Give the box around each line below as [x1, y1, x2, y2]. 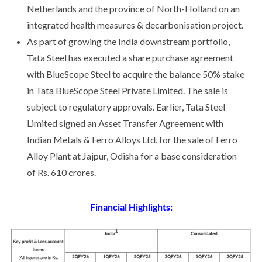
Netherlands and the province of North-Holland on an [27, 3, 240, 14]
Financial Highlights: [89, 201, 173, 212]
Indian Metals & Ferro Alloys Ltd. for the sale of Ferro [27, 134, 237, 145]
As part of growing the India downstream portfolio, [27, 36, 230, 47]
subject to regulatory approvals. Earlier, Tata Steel [27, 101, 225, 112]
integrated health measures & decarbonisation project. [27, 19, 243, 30]
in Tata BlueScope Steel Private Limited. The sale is [27, 85, 228, 96]
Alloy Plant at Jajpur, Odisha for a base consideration [27, 150, 237, 161]
